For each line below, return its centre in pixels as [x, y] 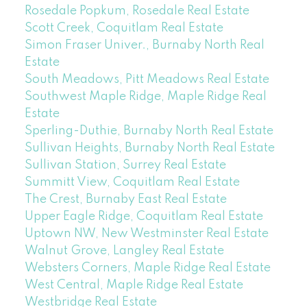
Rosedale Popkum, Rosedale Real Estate [137, 11]
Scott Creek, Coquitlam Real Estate [124, 28]
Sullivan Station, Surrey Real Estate [125, 165]
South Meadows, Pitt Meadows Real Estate [147, 79]
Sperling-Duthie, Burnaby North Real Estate [149, 131]
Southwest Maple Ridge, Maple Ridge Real [145, 96]
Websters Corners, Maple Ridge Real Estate [147, 268]
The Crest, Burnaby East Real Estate [125, 199]
